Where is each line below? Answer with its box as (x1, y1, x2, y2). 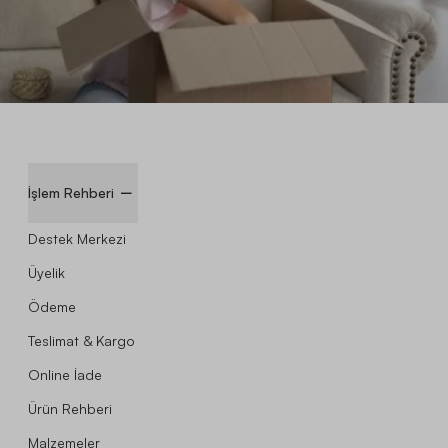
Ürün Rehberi (28, 399, 112, 417)
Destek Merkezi (28, 229, 126, 247)
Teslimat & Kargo (28, 331, 135, 349)
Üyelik (28, 263, 65, 281)
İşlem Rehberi (28, 183, 114, 201)
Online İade (28, 365, 102, 383)
